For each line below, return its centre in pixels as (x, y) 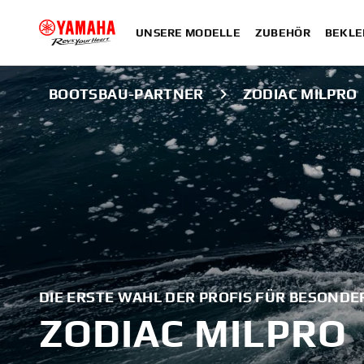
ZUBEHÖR (282, 32)
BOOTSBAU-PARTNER (126, 94)
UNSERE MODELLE (188, 32)
